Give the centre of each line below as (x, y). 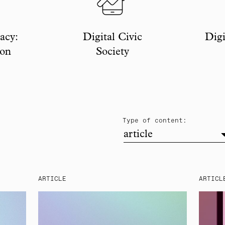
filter (196, 120)
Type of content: (155, 121)
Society (113, 52)
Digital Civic (113, 38)
